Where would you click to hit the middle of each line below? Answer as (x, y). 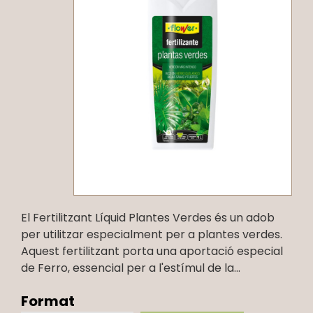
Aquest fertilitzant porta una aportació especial (152, 251)
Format (48, 301)
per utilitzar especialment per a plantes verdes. (152, 234)
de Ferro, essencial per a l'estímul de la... (131, 268)
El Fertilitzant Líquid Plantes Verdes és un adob (148, 217)
